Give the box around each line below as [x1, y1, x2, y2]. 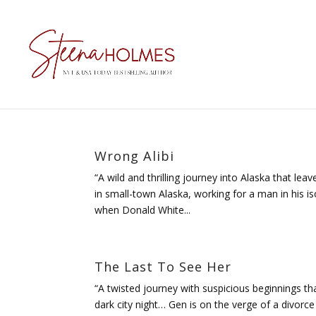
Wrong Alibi [95, 147, 175, 165]
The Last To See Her [95, 258, 232, 276]
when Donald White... [95, 203, 191, 217]
